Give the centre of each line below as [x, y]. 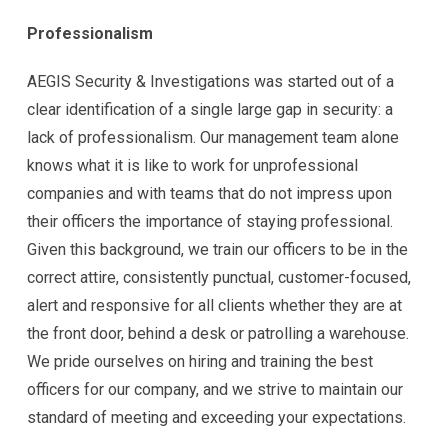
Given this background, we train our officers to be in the [217, 249]
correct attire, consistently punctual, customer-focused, [219, 277]
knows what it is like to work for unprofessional [192, 165]
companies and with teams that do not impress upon [209, 193]
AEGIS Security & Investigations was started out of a [210, 81]
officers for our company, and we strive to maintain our [215, 389]
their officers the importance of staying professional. [210, 221]
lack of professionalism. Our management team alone [213, 137]
